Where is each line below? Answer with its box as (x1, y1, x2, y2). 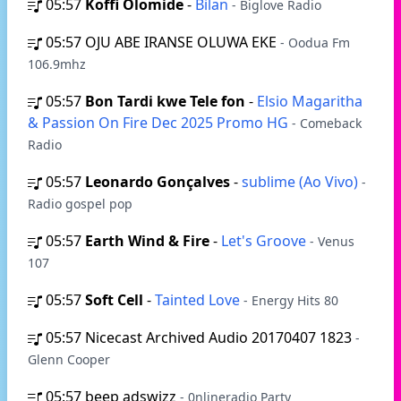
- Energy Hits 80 (243, 292, 338, 309)
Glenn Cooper (28, 351, 110, 368)
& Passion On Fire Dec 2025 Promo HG (28, 113, 292, 132)
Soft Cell (85, 290, 143, 310)
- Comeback (292, 115, 362, 132)
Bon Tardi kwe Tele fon (85, 91, 245, 111)
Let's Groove (221, 231, 310, 251)
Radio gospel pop (28, 195, 132, 212)
